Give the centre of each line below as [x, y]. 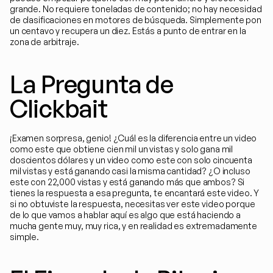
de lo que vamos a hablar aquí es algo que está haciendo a [126, 215]
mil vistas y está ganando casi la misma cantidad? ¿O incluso [130, 171]
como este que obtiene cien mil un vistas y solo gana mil [122, 149]
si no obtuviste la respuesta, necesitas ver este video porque [133, 204]
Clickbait [58, 108]
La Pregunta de [91, 84]
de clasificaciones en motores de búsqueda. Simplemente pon [136, 20]
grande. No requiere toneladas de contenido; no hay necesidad [136, 9]
